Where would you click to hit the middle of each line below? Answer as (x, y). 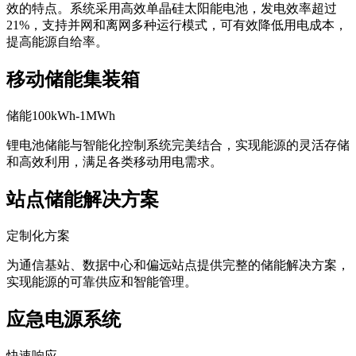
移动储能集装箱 (73, 80)
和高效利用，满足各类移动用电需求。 (114, 162)
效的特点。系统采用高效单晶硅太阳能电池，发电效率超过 (172, 9)
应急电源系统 (64, 319)
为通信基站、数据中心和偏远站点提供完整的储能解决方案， (178, 265)
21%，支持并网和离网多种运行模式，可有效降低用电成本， (177, 25)
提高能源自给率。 (57, 42)
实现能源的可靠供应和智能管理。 (102, 281)
